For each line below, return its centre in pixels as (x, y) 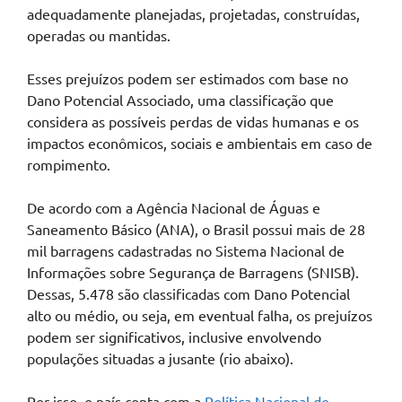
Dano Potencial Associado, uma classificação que (180, 100)
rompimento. (69, 165)
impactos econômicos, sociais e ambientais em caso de (200, 143)
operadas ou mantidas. (99, 35)
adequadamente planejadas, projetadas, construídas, (193, 14)
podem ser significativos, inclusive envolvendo (174, 337)
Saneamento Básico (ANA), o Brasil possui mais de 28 (196, 229)
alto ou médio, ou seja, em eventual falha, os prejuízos (200, 315)
